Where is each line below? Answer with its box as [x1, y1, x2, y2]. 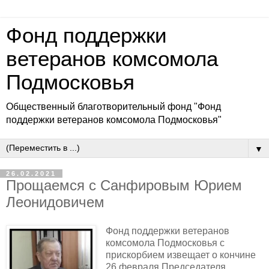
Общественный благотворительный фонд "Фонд [6, 101, 221, 112]
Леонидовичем [6, 194, 104, 210]
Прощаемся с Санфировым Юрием [6, 177, 242, 193]
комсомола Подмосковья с [105, 237, 225, 248]
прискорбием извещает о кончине [105, 249, 256, 260]
